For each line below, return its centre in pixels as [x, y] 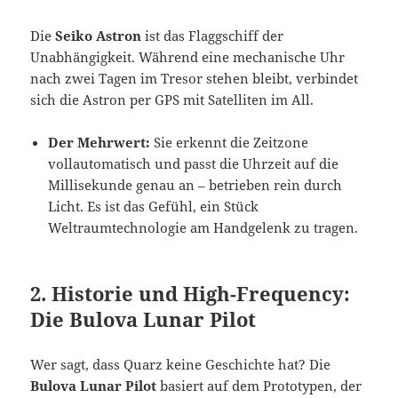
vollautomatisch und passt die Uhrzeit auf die [194, 164]
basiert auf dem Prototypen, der [259, 386]
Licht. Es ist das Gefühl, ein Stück [154, 207]
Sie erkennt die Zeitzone [230, 143]
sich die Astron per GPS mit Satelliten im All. [172, 100]
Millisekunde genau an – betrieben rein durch [195, 185]
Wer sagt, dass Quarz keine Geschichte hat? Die [181, 365]
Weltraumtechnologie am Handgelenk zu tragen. [203, 228]
